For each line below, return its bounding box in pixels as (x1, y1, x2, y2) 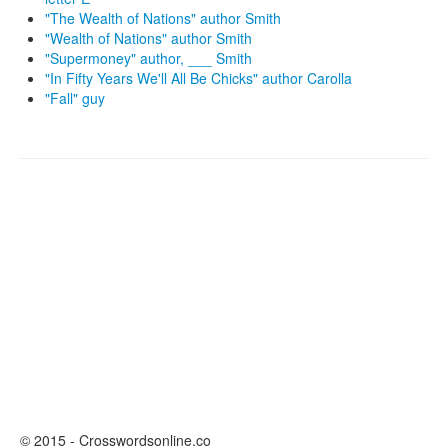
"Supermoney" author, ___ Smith (45, 48, 252, 68)
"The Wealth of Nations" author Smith (45, 8, 281, 28)
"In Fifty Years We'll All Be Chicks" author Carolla (45, 68, 352, 88)
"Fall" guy (45, 88, 105, 108)
